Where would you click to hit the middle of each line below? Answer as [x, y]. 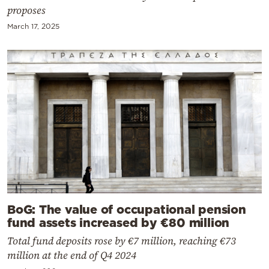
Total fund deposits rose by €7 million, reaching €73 [122, 240]
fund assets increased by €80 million [119, 222]
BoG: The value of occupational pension [127, 209]
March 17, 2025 [33, 26]
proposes [26, 11]
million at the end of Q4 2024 [72, 255]
